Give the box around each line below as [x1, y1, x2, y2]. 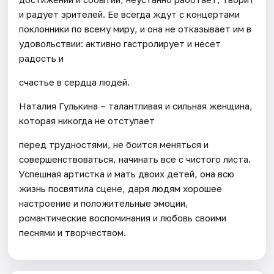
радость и [19, 52, 64, 64]
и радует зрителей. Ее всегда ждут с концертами [19, 8, 240, 20]
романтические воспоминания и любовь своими [19, 212, 227, 223]
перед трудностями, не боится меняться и [19, 138, 209, 150]
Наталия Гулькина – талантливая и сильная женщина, [19, 100, 253, 111]
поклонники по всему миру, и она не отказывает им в [19, 23, 252, 34]
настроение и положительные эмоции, [19, 197, 189, 209]
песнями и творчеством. [19, 226, 127, 238]
